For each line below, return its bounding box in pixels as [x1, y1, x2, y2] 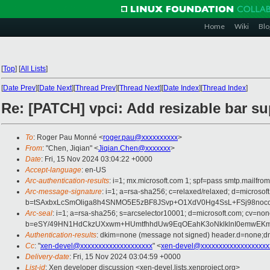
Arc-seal [25, 209, 52, 218]
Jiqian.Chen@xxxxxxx [98, 144, 171, 153]
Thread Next [119, 84, 160, 92]
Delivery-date [25, 253, 69, 262]
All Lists [20, 64, 46, 73]
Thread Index [202, 84, 246, 92]
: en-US [81, 166, 106, 175]
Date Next [39, 84, 72, 92]
